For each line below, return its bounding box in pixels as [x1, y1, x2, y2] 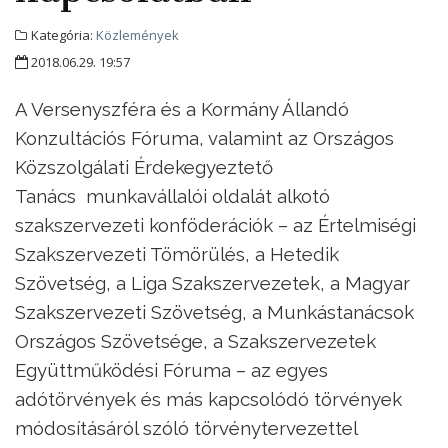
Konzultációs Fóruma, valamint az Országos [15, 127, 394, 150]
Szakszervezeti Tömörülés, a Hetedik [15, 243, 339, 266]
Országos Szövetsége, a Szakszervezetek [15, 330, 376, 353]
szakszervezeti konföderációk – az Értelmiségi [15, 214, 416, 237]
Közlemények [96, 26, 179, 45]
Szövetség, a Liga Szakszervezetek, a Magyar [15, 272, 410, 295]
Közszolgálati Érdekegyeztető [15, 156, 273, 179]
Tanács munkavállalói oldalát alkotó [15, 185, 330, 208]
